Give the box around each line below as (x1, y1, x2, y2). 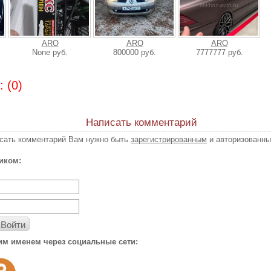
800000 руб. (113, 48, 156, 57)
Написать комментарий (86, 117, 197, 128)
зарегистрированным (131, 135, 207, 144)
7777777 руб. (195, 48, 243, 57)
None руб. (32, 48, 68, 57)
